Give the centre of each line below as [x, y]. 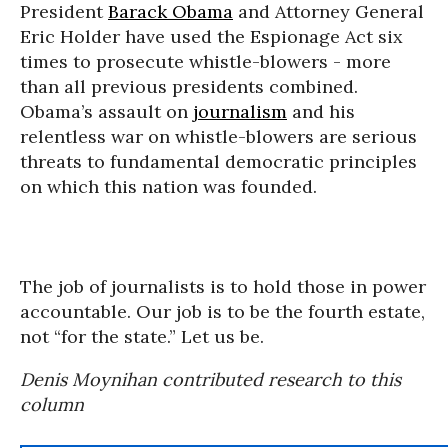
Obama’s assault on [106, 111]
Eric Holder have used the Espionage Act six [211, 36]
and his [321, 111]
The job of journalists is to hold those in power [223, 286]
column [52, 404]
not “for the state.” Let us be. [142, 336]
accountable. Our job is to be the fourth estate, [222, 311]
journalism [240, 111]
